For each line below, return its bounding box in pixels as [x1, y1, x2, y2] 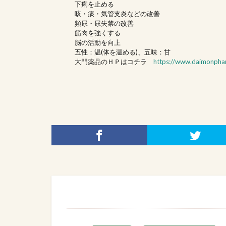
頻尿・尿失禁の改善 [74, 19, 134, 27]
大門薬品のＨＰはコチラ [74, 57, 153, 66]
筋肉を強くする [74, 28, 121, 37]
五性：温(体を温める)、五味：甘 [74, 47, 171, 56]
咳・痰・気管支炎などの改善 [74, 9, 160, 18]
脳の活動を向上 [74, 38, 121, 46]
